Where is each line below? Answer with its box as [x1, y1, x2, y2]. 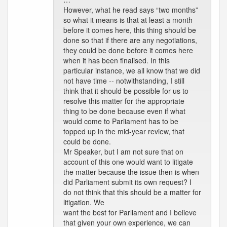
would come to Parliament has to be [63, 116, 178, 126]
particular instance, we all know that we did [63, 65, 200, 75]
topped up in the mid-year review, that [63, 126, 184, 136]
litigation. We [63, 197, 104, 207]
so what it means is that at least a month [63, 15, 193, 25]
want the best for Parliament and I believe [63, 207, 197, 217]
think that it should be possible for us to [63, 86, 188, 96]
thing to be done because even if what [63, 106, 185, 116]
